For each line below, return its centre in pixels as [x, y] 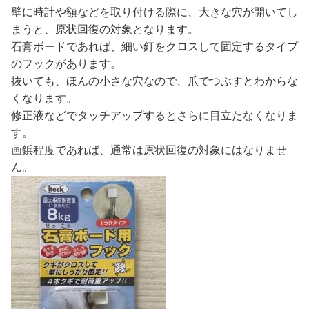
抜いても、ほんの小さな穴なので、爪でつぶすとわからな [154, 81]
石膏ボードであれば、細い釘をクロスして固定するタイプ [154, 47]
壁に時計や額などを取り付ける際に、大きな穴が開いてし [154, 12]
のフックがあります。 [66, 64]
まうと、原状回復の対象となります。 [105, 30]
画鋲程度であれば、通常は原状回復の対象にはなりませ [149, 150]
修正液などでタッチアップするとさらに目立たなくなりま [154, 116]
